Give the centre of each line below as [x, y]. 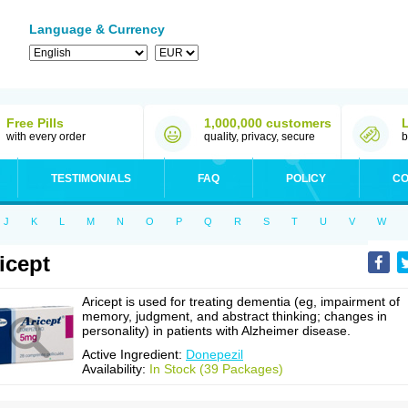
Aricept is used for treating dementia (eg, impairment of [241, 301]
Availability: [116, 369]
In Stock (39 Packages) [216, 369]
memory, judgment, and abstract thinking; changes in [235, 316]
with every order [46, 137]
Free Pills [35, 123]
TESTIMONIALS [91, 178]
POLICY [306, 178]
